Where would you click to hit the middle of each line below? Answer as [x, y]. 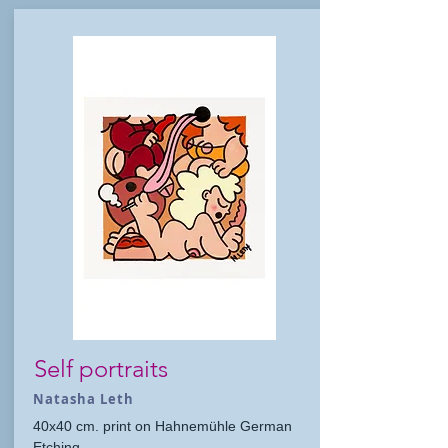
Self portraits [101, 368]
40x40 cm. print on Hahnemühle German [162, 426]
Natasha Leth [84, 399]
